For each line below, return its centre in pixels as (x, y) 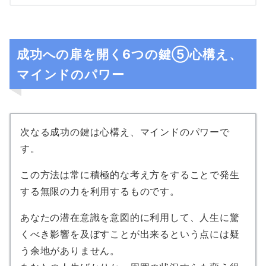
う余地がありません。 (70, 250)
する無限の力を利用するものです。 (100, 191)
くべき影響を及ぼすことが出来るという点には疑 (130, 234)
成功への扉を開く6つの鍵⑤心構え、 (129, 54)
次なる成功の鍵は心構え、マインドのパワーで (125, 132)
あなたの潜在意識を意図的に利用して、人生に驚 (130, 217)
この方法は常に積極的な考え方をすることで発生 (130, 174)
